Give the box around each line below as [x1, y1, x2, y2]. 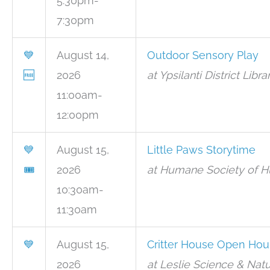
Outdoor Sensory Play [147, 49, 259, 61]
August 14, [57, 49, 109, 61]
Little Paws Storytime [147, 143, 256, 156]
